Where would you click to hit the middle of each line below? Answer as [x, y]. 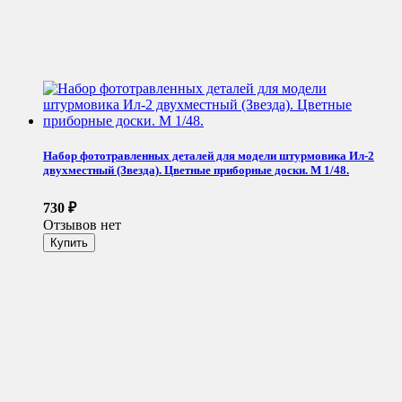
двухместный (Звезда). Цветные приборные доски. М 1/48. [196, 170]
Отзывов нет [82, 225]
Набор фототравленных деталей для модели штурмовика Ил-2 [209, 155]
